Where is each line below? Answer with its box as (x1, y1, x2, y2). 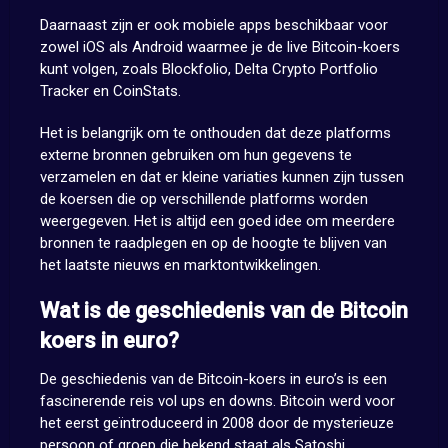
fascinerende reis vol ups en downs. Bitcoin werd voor (39, 392, 395, 411)
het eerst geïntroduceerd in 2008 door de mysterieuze (39, 414, 394, 433)
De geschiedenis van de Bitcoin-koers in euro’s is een (39, 370, 387, 389)
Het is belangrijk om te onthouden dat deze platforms (39, 124, 391, 143)
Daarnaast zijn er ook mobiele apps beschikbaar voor (39, 16, 388, 35)
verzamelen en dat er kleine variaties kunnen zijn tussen (39, 168, 404, 187)
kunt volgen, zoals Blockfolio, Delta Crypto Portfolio (39, 60, 378, 79)
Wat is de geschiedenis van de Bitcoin (39, 298, 408, 324)
